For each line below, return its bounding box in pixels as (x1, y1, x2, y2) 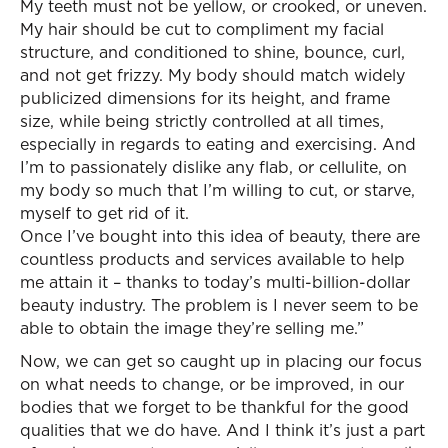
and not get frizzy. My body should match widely (20, 64, 405, 86)
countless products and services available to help (20, 248, 405, 270)
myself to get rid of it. (20, 202, 189, 224)
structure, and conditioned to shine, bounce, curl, (20, 41, 405, 63)
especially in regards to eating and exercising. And (20, 133, 416, 155)
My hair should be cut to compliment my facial (20, 18, 384, 40)
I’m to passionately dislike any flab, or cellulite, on (20, 156, 407, 178)
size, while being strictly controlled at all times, (20, 110, 384, 132)
